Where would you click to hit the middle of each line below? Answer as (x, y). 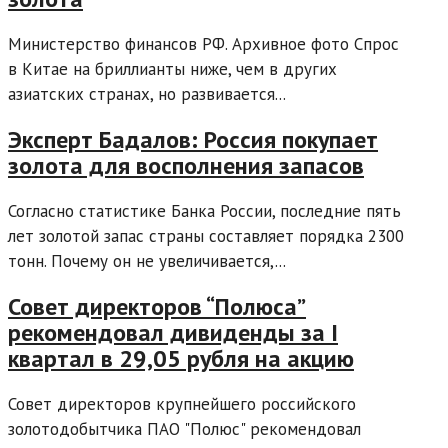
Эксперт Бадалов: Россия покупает (193, 140)
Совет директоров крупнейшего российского (182, 403)
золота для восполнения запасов (186, 166)
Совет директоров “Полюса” (157, 306)
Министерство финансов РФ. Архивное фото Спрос (203, 44)
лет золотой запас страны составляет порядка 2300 (206, 236)
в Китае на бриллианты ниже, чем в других (172, 69)
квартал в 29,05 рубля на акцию (181, 358)
